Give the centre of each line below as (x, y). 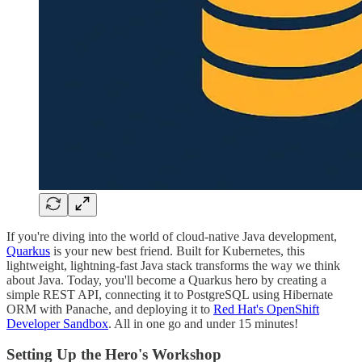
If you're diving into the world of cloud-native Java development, (172, 236)
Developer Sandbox (57, 323)
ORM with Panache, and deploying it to (110, 309)
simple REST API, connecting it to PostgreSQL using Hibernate (170, 294)
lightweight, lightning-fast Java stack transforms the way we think (173, 265)
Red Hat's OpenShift (266, 309)
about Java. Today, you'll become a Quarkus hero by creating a (166, 280)
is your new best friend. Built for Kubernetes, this (177, 250)
